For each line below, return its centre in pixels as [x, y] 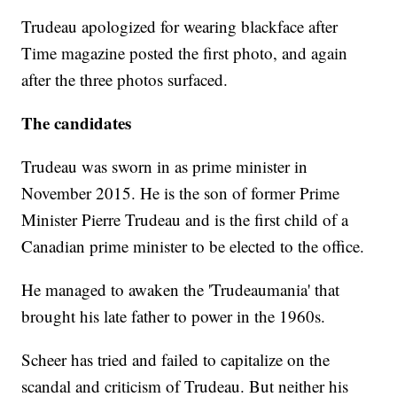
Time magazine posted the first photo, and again [185, 53]
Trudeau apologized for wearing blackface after [180, 27]
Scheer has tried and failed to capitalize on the [176, 360]
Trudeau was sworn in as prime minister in [165, 167]
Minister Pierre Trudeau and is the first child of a [185, 220]
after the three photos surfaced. [125, 80]
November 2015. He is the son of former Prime [181, 193]
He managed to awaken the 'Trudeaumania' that [181, 290]
